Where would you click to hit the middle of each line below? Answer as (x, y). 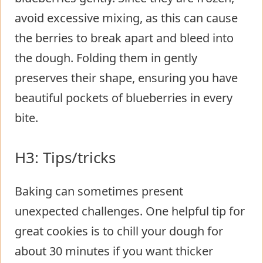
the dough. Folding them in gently (106, 58)
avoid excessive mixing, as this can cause (126, 18)
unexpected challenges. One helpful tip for (130, 211)
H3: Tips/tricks (65, 157)
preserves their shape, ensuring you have (126, 77)
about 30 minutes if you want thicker (114, 251)
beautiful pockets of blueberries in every (124, 97)
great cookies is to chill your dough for (119, 231)
